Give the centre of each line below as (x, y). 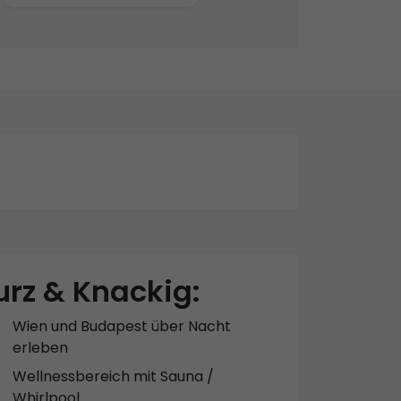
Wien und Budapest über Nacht (122, 326)
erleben (40, 347)
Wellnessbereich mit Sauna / (113, 376)
